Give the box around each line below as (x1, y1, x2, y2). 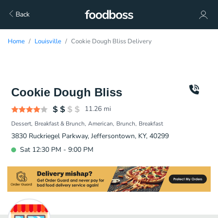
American (88, 120, 113, 127)
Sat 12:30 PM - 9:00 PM (20, 145, 93, 154)
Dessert (11, 120, 31, 127)
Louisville (35, 37, 61, 46)
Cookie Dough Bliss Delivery (71, 37, 152, 46)
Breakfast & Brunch (35, 120, 85, 127)
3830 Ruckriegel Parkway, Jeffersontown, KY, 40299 (11, 131, 169, 141)
